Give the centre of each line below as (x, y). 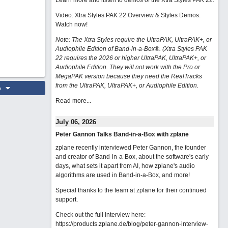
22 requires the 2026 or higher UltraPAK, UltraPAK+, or (131, 58)
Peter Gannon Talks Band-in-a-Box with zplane (122, 134)
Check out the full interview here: (100, 215)
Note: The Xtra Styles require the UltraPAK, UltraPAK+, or (133, 40)
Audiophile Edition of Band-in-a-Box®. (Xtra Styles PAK (131, 49)
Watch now (70, 24)
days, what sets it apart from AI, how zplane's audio (125, 166)
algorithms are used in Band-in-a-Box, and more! (122, 175)
